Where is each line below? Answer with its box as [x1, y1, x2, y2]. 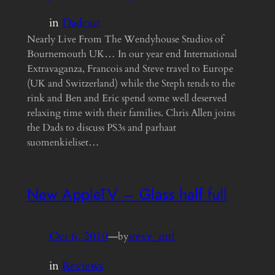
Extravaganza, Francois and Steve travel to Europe [26, 62, 233, 76]
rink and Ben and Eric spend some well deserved [26, 91, 227, 106]
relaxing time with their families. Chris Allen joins [26, 106, 235, 120]
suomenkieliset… [26, 136, 99, 150]
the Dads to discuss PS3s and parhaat [26, 121, 176, 135]
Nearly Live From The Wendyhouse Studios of [26, 33, 223, 47]
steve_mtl [128, 228, 175, 244]
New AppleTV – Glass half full [26, 183, 227, 205]
